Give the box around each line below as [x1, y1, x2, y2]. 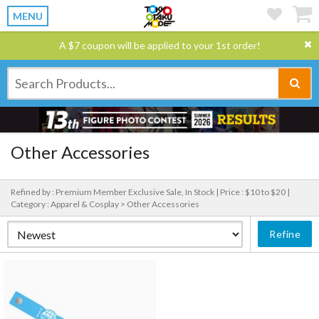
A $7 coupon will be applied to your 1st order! [58, 39, 261, 51]
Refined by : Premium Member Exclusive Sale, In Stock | [11, 187, 220, 197]
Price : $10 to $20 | [220, 187, 290, 197]
